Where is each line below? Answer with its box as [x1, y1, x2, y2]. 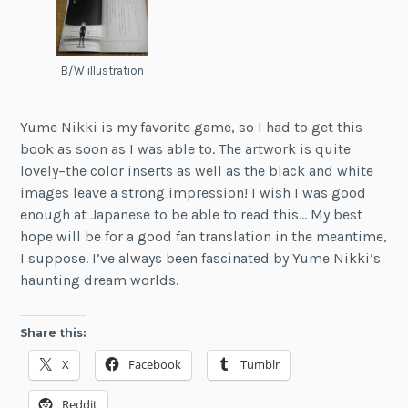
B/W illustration [61, 63, 145, 77]
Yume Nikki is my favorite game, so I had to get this [20, 118, 363, 137]
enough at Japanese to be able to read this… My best [20, 206, 363, 224]
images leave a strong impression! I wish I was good [20, 184, 367, 202]
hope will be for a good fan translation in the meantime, [20, 228, 388, 246]
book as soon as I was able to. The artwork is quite [20, 140, 352, 158]
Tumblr [240, 355, 280, 372]
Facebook [128, 355, 182, 372]
